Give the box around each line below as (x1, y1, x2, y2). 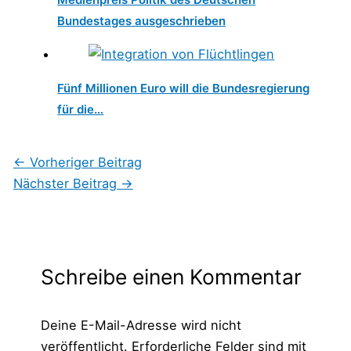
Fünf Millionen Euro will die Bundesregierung (57, 81, 310, 96)
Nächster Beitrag (13, 175, 121, 192)
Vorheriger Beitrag (25, 154, 142, 171)
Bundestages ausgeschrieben (57, 13, 226, 28)
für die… (57, 102, 104, 118)
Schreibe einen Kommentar (40, 264, 302, 290)
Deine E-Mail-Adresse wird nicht (40, 317, 241, 333)
